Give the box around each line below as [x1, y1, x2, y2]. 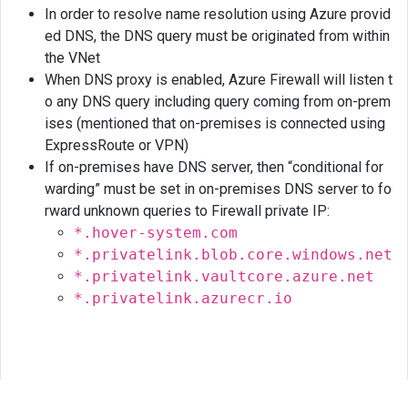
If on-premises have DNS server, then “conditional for [45, 158, 383, 176]
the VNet [45, 48, 100, 66]
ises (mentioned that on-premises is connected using [45, 114, 385, 132]
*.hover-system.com [74, 223, 238, 241]
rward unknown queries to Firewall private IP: [45, 201, 330, 219]
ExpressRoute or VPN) [45, 136, 189, 154]
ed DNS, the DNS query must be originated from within [45, 26, 390, 45]
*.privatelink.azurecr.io [74, 289, 292, 307]
